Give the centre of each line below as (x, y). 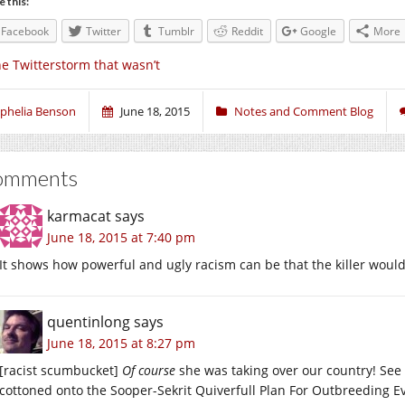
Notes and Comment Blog (304, 112)
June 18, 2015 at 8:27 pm (121, 344)
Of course (149, 371)
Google (318, 31)
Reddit (247, 31)
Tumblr (176, 31)
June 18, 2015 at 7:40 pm (121, 238)
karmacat (79, 217)
